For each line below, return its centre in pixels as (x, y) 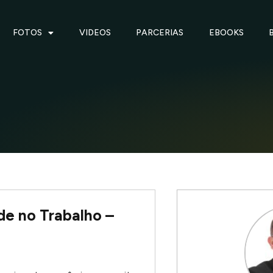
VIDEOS (95, 33)
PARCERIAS (160, 33)
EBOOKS (226, 33)
